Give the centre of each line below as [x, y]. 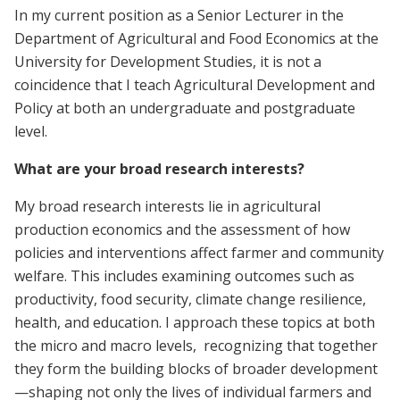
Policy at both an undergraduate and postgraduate [185, 108]
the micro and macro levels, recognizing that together [196, 345]
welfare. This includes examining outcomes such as [184, 275]
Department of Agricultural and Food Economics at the [196, 38]
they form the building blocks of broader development [196, 368]
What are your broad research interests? [161, 168]
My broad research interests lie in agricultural [167, 206]
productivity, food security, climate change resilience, [190, 299]
